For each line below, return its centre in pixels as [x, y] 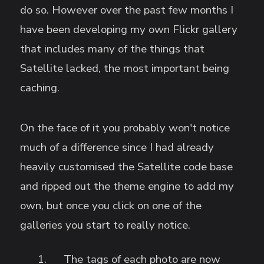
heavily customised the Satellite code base [127, 167]
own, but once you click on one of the [111, 206]
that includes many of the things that [113, 49]
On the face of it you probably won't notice [125, 128]
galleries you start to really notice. [105, 225]
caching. [40, 88]
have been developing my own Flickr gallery [129, 30]
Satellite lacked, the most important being [125, 69]
